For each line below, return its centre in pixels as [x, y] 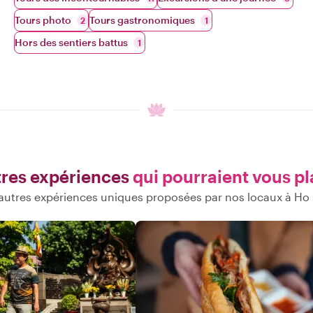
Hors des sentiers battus [71, 42]
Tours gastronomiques [142, 20]
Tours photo [43, 20]
